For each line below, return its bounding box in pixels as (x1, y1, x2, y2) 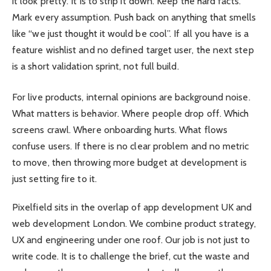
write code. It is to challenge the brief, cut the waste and (12, 250, 249, 262)
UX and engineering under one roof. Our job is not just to (12, 233, 250, 246)
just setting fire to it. (12, 173, 97, 185)
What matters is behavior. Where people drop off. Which (12, 108, 249, 120)
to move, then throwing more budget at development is (12, 157, 247, 169)
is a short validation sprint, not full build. (12, 60, 179, 73)
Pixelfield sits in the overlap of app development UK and (12, 201, 252, 213)
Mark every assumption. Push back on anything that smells (12, 11, 256, 24)
